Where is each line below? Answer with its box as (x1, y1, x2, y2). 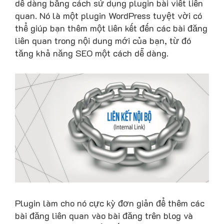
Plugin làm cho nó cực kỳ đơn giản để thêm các (15, 196, 204, 209)
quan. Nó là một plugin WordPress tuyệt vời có (15, 9, 202, 21)
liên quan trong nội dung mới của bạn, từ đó (15, 34, 191, 46)
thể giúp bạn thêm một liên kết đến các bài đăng (15, 21, 207, 34)
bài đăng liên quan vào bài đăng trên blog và (15, 209, 193, 221)
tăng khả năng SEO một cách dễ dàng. (15, 46, 168, 59)
